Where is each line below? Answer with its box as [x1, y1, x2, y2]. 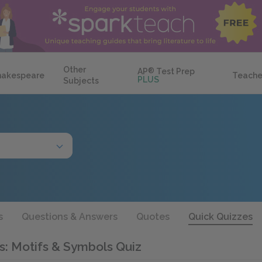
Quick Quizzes [188, 211, 253, 222]
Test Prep [154, 67, 195, 76]
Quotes [136, 211, 170, 222]
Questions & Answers [22, 211, 118, 222]
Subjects [63, 76, 99, 85]
